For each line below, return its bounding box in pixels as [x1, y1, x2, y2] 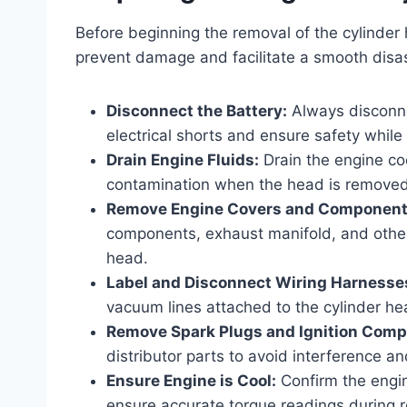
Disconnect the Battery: [106, 101, 287, 120]
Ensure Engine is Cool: [106, 371, 276, 390]
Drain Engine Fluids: [106, 150, 259, 169]
